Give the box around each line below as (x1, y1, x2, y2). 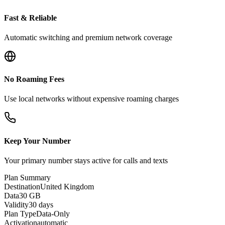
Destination (4, 182, 40, 191)
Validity (4, 200, 29, 209)
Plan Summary (4, 173, 51, 182)
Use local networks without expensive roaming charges (4, 94, 179, 103)
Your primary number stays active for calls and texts (4, 156, 168, 165)
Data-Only (36, 209, 70, 218)
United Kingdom (40, 182, 94, 191)
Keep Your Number (4, 136, 71, 145)
